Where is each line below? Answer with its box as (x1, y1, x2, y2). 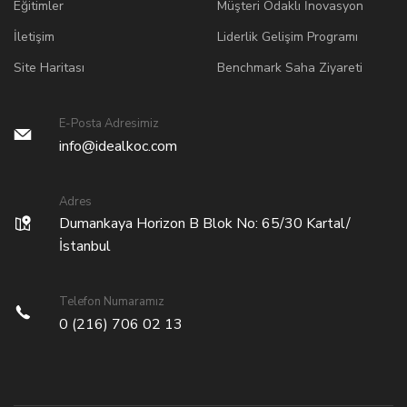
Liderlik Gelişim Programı (217, 27, 358, 45)
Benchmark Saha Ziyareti (217, 58, 362, 76)
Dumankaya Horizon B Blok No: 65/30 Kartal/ (59, 213, 351, 233)
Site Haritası (14, 58, 84, 76)
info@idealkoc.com (59, 135, 177, 156)
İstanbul (59, 235, 111, 256)
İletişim (14, 27, 55, 45)
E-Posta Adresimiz (59, 114, 159, 132)
